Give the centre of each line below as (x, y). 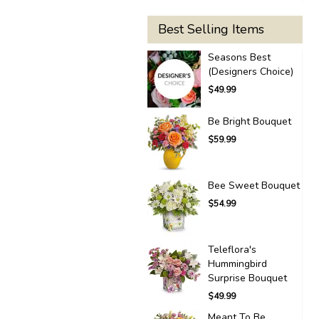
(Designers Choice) (251, 71)
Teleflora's (232, 249)
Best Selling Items (211, 29)
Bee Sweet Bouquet (254, 185)
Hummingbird (237, 263)
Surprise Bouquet (247, 278)
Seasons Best (239, 57)
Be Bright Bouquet (250, 121)
